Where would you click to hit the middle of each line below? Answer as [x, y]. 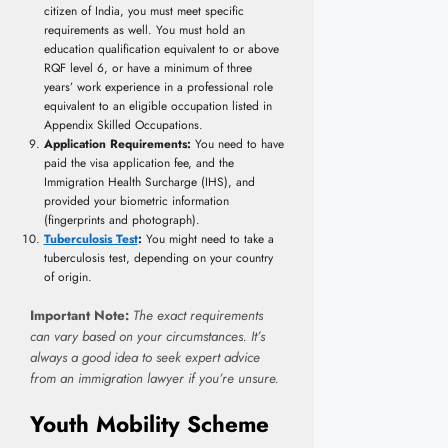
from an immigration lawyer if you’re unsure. [154, 378]
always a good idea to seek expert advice [145, 357]
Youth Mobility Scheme [149, 423]
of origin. [67, 276]
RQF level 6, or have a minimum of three [147, 67]
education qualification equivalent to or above [161, 48]
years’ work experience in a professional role [158, 86]
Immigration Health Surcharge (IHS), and [149, 181]
